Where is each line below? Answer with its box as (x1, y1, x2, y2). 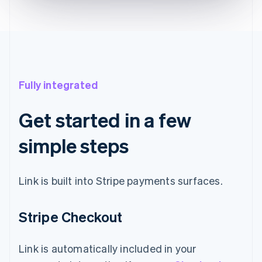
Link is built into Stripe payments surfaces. (19, 173, 223, 187)
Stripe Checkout (19, 207, 123, 226)
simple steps (19, 132, 129, 158)
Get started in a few (19, 106, 191, 132)
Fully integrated (19, 77, 98, 91)
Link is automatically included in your (19, 241, 196, 255)
